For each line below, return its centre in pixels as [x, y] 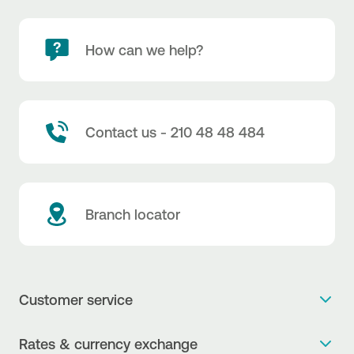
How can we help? [144, 49]
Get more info [60, 330]
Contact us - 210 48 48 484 [175, 132]
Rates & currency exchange [108, 343]
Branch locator [133, 214]
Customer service [76, 299]
